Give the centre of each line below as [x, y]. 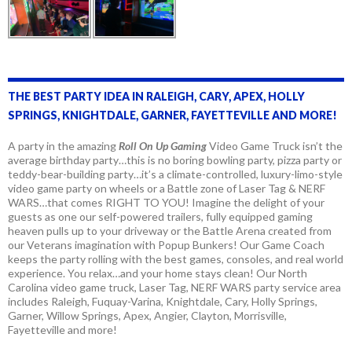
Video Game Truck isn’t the [276, 146]
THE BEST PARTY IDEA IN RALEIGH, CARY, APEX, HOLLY [156, 97]
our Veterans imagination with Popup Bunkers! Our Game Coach [166, 245]
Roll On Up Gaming [163, 146]
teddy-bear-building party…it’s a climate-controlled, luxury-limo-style [175, 174]
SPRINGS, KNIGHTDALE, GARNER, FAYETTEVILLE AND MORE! [172, 115]
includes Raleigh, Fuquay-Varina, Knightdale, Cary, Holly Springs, [163, 302]
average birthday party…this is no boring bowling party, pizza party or [175, 160]
